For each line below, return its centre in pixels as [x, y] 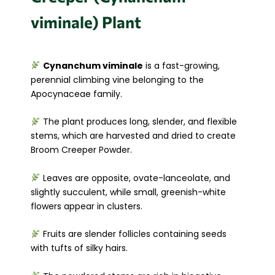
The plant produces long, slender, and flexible [138, 122]
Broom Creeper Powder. [81, 150]
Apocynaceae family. [76, 94]
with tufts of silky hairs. [79, 248]
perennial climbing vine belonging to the [117, 80]
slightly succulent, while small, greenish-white [128, 192]
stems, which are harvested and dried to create [133, 136]
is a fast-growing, [181, 66]
